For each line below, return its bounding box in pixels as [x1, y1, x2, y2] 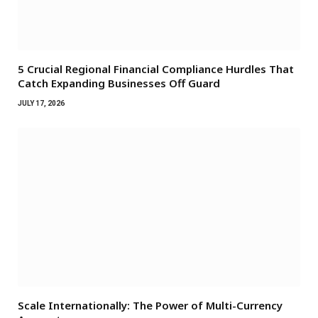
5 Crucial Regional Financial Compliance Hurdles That [18, 61, 294, 76]
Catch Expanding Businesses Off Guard [18, 75, 220, 90]
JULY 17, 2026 [18, 99, 65, 107]
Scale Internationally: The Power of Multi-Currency [18, 297, 283, 312]
